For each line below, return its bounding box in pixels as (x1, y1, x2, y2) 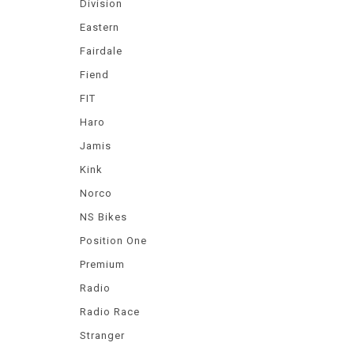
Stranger (80, 330, 125, 341)
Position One (80, 235, 147, 247)
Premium (80, 258, 125, 270)
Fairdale (80, 45, 122, 57)
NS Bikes (80, 211, 127, 223)
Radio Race (80, 306, 140, 318)
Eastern (80, 21, 119, 33)
